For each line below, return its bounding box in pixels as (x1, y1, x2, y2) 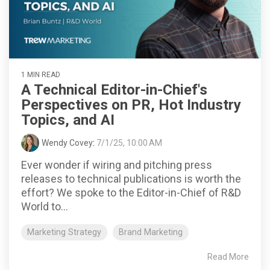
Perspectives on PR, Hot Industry (21, 96, 241, 113)
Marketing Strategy (27, 227, 101, 237)
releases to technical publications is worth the (21, 172, 241, 185)
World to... (21, 199, 68, 213)
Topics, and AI (21, 111, 115, 128)
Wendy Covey (42, 137, 93, 148)
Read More (207, 251, 249, 262)
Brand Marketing (119, 227, 183, 237)
